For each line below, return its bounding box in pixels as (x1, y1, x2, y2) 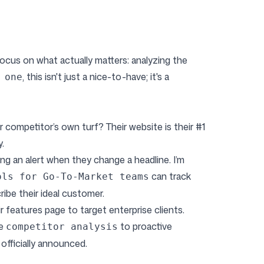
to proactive (118, 220, 172, 233)
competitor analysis (6, 221, 118, 232)
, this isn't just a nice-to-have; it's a (22, 70, 169, 83)
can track (149, 170, 191, 183)
